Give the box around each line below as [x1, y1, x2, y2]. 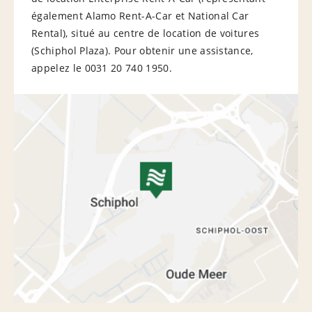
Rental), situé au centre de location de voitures [31, 26, 260, 40]
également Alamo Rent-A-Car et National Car [31, 8, 249, 22]
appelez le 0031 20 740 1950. [31, 61, 172, 75]
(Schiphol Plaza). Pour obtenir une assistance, [31, 43, 253, 57]
